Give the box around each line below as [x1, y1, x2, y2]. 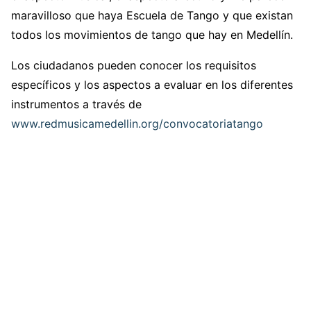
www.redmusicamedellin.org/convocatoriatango [11, 117, 263, 131]
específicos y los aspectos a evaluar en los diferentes [11, 78, 293, 92]
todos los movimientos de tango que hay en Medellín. [11, 28, 293, 42]
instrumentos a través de [11, 97, 142, 112]
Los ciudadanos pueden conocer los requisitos [11, 58, 256, 73]
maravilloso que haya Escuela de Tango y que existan [11, 8, 293, 23]
